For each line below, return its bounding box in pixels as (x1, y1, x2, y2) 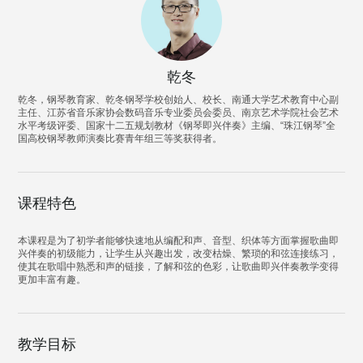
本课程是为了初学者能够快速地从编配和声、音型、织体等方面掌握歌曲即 (18, 235, 340, 246)
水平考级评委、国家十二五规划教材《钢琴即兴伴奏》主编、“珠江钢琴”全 (18, 120, 336, 131)
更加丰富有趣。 (18, 274, 87, 285)
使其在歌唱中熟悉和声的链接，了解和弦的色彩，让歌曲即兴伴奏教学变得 (18, 261, 340, 272)
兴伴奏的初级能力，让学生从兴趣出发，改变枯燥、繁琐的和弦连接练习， (18, 248, 340, 259)
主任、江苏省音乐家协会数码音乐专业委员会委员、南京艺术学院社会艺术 (18, 107, 340, 118)
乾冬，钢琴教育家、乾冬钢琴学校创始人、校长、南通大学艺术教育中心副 (18, 94, 340, 105)
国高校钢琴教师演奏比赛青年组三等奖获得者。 (18, 133, 223, 144)
